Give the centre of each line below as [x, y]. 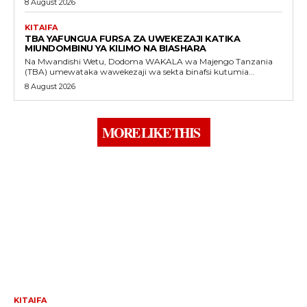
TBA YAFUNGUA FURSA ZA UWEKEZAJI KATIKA [132, 38]
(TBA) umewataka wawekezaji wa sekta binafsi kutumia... [140, 71]
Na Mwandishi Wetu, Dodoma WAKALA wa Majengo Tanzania [85, 61]
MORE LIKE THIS [150, 132]
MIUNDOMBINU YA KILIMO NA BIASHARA [115, 48]
